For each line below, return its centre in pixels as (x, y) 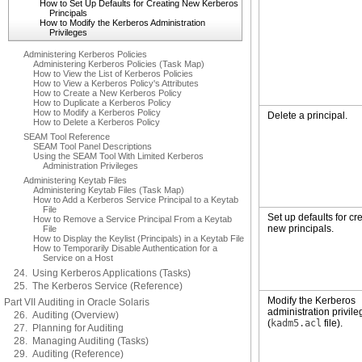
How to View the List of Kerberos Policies (113, 74)
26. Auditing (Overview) (66, 315)
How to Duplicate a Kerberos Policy (102, 103)
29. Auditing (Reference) (69, 354)
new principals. (301, 229)
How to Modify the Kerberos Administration (122, 23)
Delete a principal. (307, 116)
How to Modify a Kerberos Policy (97, 112)
